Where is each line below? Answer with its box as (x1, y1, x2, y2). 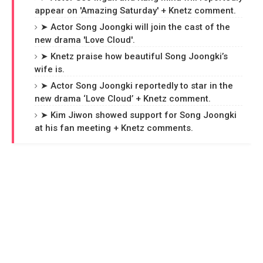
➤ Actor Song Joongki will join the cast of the (41, 22, 230, 32)
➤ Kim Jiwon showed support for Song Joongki (41, 110, 237, 120)
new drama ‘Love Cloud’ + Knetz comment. (35, 93, 211, 104)
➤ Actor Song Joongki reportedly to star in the (41, 80, 233, 91)
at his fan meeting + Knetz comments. (35, 123, 193, 133)
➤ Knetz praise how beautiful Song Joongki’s (41, 51, 228, 62)
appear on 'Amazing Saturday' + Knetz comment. (35, 5, 236, 16)
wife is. (35, 64, 65, 75)
